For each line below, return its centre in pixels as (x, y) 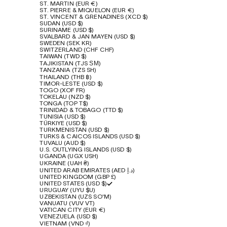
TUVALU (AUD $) (63, 143)
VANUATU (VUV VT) (67, 204)
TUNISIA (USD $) (63, 117)
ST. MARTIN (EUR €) (69, 4)
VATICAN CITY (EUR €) (72, 210)
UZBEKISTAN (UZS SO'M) (75, 197)
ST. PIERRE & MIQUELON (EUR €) (87, 11)
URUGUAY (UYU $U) (68, 191)
